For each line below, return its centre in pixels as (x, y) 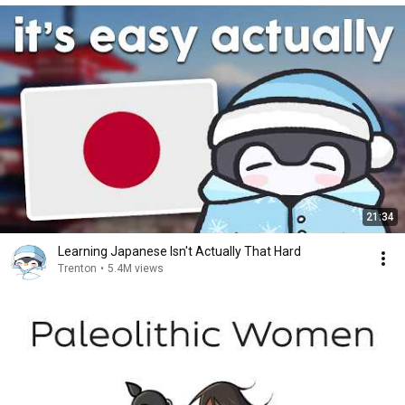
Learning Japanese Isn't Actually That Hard (179, 251)
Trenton (77, 268)
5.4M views (136, 268)
